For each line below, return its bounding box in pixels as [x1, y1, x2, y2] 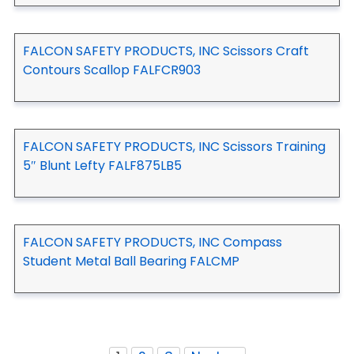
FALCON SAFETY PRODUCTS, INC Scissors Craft [23, 41, 309, 60]
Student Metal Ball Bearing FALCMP [23, 251, 239, 270]
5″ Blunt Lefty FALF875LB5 [23, 156, 182, 175]
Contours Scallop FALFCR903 [23, 60, 201, 79]
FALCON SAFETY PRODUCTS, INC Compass [23, 232, 282, 251]
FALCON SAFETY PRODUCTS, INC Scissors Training [23, 137, 326, 156]
